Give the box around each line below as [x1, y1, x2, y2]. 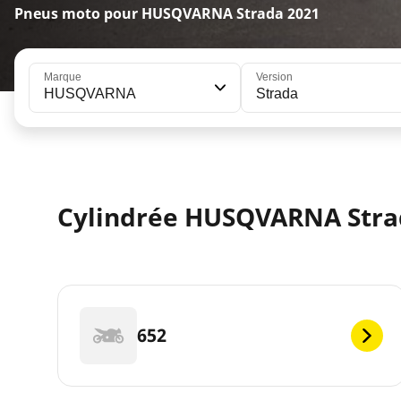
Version [255, 71, 293, 83]
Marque [44, 71, 81, 83]
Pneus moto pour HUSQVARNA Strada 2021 [14, 4, 320, 23]
